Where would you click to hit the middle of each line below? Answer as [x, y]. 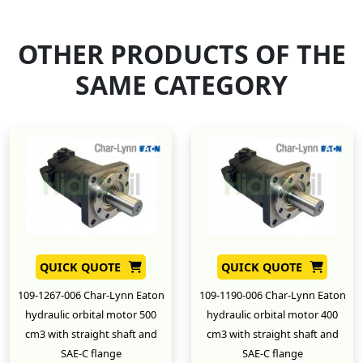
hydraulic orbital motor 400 [272, 314]
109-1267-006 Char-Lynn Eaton [91, 295]
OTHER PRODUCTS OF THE [181, 53]
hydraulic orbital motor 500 [91, 314]
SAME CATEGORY [181, 84]
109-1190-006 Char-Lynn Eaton [272, 295]
